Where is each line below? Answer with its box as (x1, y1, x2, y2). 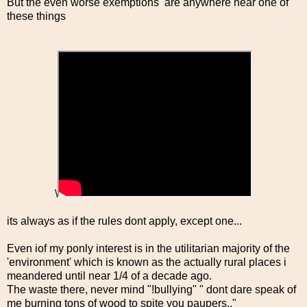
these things (7, 10, 69, 22)
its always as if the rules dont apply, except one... (7, 214, 242, 227)
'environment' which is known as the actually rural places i (7, 256, 286, 268)
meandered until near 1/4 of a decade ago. (7, 269, 212, 282)
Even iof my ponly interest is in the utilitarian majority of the (7, 242, 290, 254)
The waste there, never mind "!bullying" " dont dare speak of (7, 283, 296, 295)
